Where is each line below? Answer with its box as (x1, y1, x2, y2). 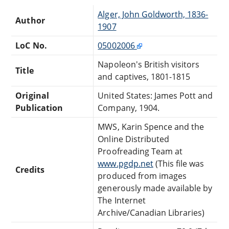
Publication (15, 102, 63, 113)
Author (15, 14, 45, 26)
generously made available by (98, 182, 213, 194)
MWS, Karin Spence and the (98, 121, 204, 132)
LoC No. (15, 39, 47, 51)
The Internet (98, 194, 146, 206)
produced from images (98, 170, 187, 181)
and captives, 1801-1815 (98, 71, 191, 82)
